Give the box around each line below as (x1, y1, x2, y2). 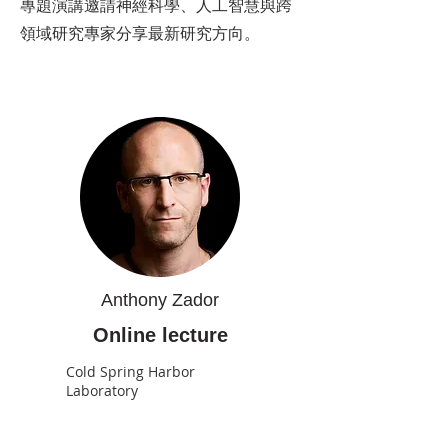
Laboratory (66, 381, 138, 400)
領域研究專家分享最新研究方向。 (20, 22, 260, 44)
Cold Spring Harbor (66, 362, 195, 381)
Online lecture (92, 324, 228, 346)
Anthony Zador (101, 290, 219, 310)
